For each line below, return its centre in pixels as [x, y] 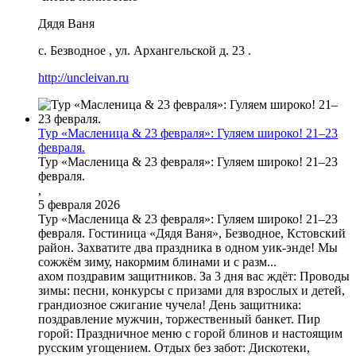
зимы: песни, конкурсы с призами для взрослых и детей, [192, 290]
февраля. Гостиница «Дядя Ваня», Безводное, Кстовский [192, 233]
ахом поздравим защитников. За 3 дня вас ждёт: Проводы [194, 276]
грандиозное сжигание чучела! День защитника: [170, 304]
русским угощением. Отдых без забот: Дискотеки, [174, 347]
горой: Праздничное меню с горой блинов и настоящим [190, 333]
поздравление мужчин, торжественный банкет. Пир [179, 319]
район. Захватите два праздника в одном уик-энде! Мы [188, 247]
